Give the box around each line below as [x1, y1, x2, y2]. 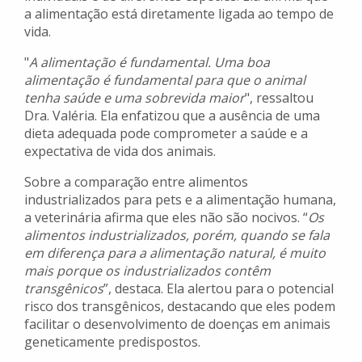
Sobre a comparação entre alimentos [24, 173, 248, 192]
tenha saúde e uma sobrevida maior [24, 89, 245, 107]
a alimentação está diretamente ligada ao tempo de [24, 5, 334, 23]
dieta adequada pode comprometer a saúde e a [24, 124, 308, 143]
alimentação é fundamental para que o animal [24, 71, 305, 90]
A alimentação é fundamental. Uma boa [29, 53, 270, 72]
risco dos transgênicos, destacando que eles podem [24, 297, 335, 316]
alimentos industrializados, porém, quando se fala [24, 226, 330, 245]
